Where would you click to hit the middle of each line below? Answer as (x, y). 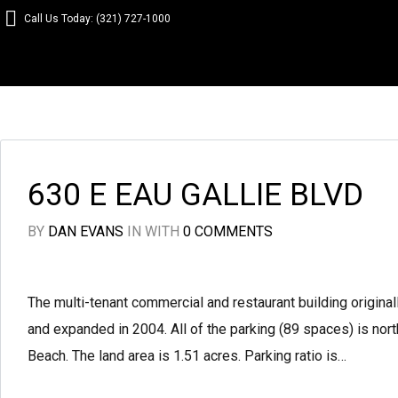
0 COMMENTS (228, 231)
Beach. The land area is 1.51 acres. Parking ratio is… (187, 356)
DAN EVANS (86, 231)
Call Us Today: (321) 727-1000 (97, 19)
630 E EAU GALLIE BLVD (195, 195)
